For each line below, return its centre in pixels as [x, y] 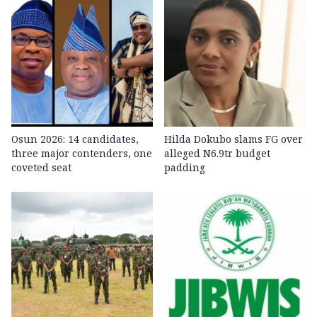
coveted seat [41, 168]
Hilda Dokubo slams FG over [234, 139]
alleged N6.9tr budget [217, 154]
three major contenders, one [82, 154]
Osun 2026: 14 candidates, [75, 139]
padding [185, 168]
